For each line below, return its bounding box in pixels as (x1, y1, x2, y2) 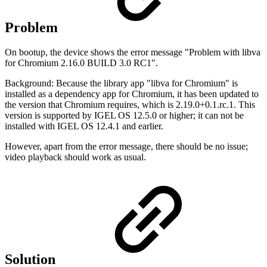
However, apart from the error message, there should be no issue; (5, 141, 248, 152)
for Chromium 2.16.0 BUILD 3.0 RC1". (5, 58, 158, 69)
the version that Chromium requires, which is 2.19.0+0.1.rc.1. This (5, 100, 255, 110)
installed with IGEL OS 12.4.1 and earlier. (5, 121, 163, 132)
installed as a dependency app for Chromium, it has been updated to (5, 89, 259, 100)
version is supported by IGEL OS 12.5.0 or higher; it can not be (5, 110, 244, 121)
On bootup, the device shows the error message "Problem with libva (5, 47, 260, 58)
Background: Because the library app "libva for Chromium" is (5, 78, 238, 89)
